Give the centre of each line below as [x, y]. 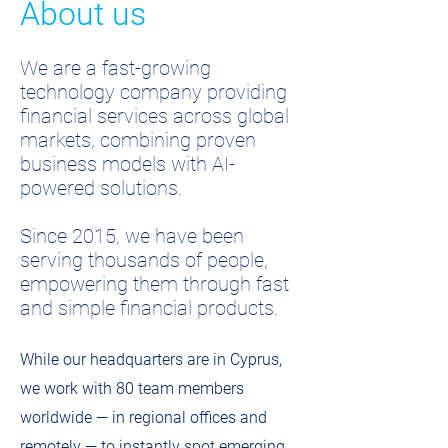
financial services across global [154, 116]
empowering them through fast [154, 284]
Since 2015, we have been [132, 236]
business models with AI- [127, 164]
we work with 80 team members [132, 388]
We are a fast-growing [115, 68]
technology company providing [153, 92]
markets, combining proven [138, 140]
